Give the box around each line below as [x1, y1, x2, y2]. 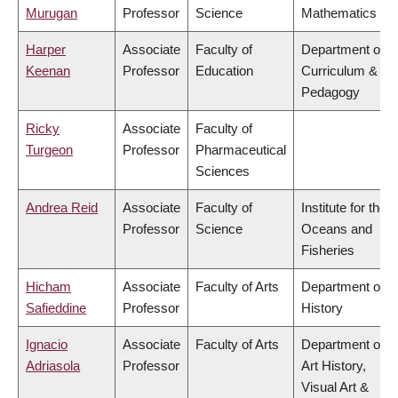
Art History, [301, 358, 366, 374]
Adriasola [26, 358, 80, 374]
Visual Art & [301, 379, 369, 395]
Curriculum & [301, 63, 378, 79]
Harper [26, 42, 66, 58]
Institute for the [301, 200, 386, 216]
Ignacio [26, 337, 68, 353]
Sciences [195, 163, 250, 179]
